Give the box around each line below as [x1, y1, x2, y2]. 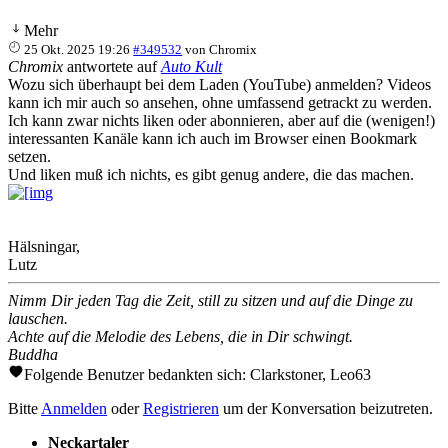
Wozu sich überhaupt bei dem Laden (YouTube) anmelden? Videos [8, 75, 431, 93]
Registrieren [143, 399, 219, 417]
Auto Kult [161, 57, 222, 75]
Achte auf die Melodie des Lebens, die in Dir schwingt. [8, 327, 353, 345]
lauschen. [8, 309, 68, 327]
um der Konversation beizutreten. [219, 399, 433, 417]
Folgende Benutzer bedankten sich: [24, 365, 250, 383]
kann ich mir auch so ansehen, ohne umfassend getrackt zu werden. [8, 93, 432, 111]
